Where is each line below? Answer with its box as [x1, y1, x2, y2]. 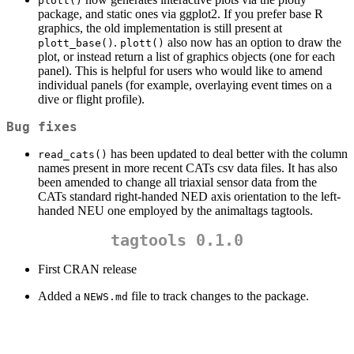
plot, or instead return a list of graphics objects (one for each [38, 50, 335, 64]
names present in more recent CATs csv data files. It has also [38, 161, 337, 175]
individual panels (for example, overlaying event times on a [38, 78, 332, 92]
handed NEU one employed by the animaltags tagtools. [38, 204, 313, 218]
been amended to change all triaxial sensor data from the [38, 175, 317, 190]
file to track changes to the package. [128, 289, 309, 303]
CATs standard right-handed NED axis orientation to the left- [38, 190, 341, 204]
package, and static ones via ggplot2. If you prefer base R [38, 7, 323, 21]
